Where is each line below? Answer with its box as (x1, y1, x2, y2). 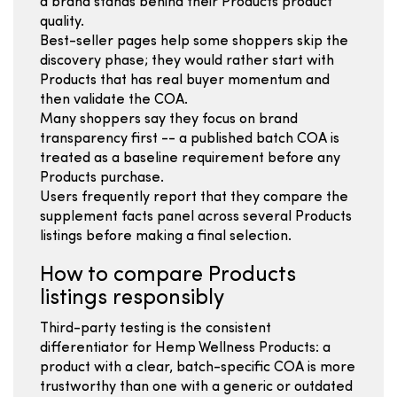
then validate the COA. (40, 93, 188, 107)
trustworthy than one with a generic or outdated (40, 380, 353, 394)
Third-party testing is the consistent (40, 322, 271, 336)
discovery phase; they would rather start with (40, 54, 334, 68)
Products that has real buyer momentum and (40, 74, 330, 88)
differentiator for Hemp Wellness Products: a (40, 341, 331, 355)
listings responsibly (40, 288, 224, 309)
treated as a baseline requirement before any (40, 152, 340, 166)
